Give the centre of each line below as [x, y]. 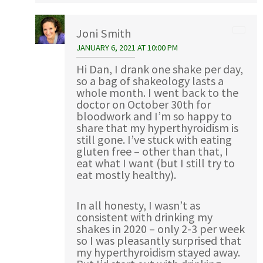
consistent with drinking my [144, 217]
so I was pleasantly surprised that [159, 240]
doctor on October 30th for [144, 104]
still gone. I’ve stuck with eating [154, 139]
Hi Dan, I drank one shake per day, [160, 69]
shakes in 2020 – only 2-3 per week [161, 228]
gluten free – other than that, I [152, 151]
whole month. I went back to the [157, 92]
